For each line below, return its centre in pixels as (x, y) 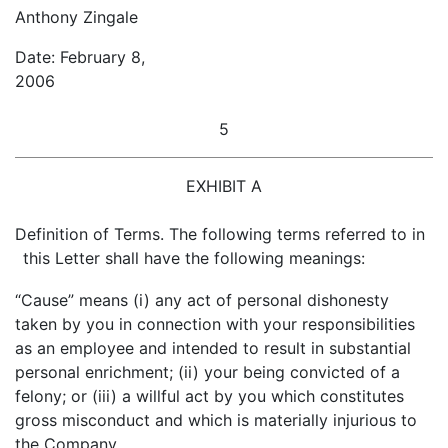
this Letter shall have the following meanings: (194, 258)
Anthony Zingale (76, 17)
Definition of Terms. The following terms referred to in (220, 234)
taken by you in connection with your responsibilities (215, 324)
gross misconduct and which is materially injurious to (216, 420)
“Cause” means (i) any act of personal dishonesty (202, 300)
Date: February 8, (80, 57)
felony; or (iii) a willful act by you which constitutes (209, 396)
